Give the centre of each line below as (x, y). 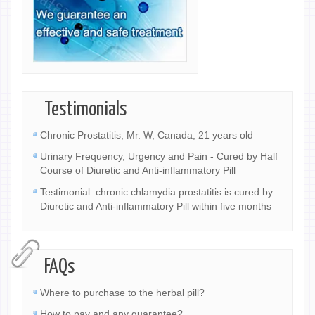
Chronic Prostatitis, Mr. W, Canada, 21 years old (147, 135)
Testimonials (85, 110)
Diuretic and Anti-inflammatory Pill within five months (156, 207)
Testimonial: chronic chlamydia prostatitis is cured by (156, 192)
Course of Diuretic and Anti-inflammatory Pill (138, 171)
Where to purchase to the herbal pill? (122, 293)
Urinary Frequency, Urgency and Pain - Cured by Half (159, 156)
